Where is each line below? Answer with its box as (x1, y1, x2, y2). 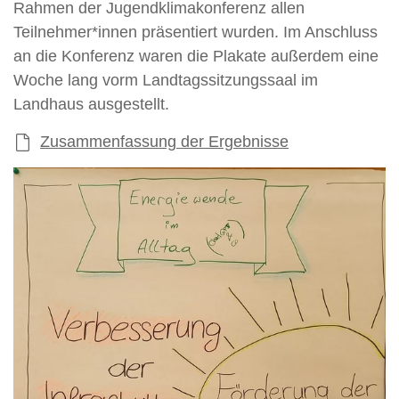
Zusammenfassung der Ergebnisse (40, 133, 289, 151)
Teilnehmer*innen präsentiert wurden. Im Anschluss (13, 23, 378, 42)
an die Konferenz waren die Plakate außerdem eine (13, 47, 379, 66)
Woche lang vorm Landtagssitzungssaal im (13, 71, 318, 90)
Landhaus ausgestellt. (13, 95, 169, 114)
